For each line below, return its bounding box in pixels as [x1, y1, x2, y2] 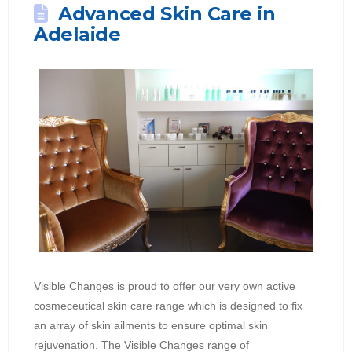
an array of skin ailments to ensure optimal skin [34, 319, 269, 332]
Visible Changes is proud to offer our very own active [34, 280, 296, 293]
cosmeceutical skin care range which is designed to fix [34, 299, 303, 313]
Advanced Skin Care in [58, 2, 276, 26]
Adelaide [34, 23, 121, 46]
